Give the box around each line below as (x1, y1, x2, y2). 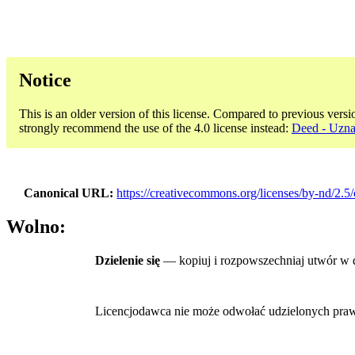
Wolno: (6, 216, 66, 238)
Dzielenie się (95, 254, 160, 268)
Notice (19, 69, 71, 90)
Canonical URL (24, 185, 110, 200)
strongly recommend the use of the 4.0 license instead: (19, 120, 292, 135)
